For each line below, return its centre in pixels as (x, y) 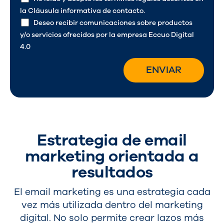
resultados (112, 172)
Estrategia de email (112, 140)
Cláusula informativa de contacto (86, 11)
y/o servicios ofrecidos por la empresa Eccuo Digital (107, 35)
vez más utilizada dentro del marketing (112, 205)
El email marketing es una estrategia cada (112, 192)
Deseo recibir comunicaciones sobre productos (113, 23)
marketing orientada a (112, 156)
